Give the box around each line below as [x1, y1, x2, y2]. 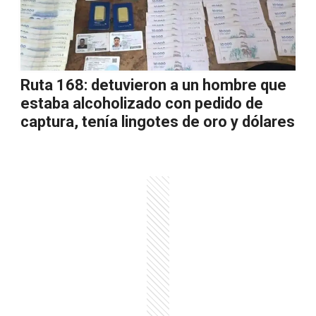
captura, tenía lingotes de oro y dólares [20, 113, 295, 130]
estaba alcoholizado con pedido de [20, 95, 263, 112]
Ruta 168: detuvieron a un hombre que [20, 76, 286, 94]
